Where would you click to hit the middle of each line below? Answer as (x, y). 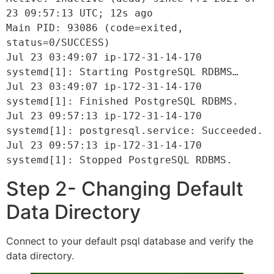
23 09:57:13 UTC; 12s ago (80, 13)
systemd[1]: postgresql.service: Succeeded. (135, 130)
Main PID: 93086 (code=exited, (95, 28)
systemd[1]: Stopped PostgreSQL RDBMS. (119, 160)
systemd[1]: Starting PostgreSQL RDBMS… (122, 72)
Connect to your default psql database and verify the (130, 241)
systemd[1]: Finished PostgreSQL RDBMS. (122, 101)
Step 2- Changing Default (125, 188)
